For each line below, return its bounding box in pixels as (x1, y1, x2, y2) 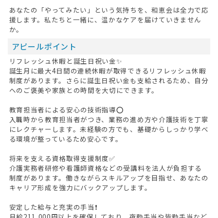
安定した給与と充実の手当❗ (9, 201, 97, 212)
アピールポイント (11, 40, 77, 53)
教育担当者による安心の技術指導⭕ (9, 104, 124, 114)
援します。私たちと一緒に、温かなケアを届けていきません (9, 14, 201, 24)
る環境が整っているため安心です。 (9, 133, 123, 144)
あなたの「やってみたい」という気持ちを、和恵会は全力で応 (9, 4, 209, 15)
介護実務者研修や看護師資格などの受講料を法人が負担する (9, 163, 202, 173)
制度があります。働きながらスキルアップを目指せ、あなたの (9, 172, 209, 182)
